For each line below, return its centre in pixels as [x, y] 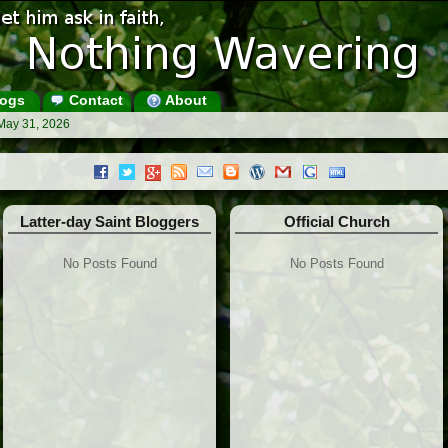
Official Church [336, 222]
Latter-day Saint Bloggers [109, 222]
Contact [93, 100]
